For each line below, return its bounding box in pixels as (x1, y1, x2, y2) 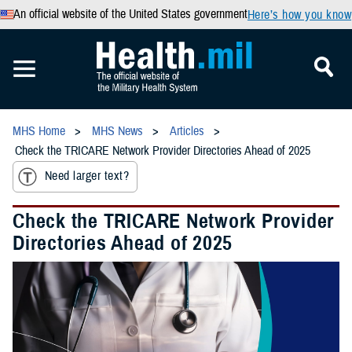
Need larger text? (45, 168, 130, 185)
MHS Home (13, 123, 65, 139)
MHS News (92, 123, 143, 139)
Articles (170, 123, 204, 139)
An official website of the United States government (13, 6, 247, 22)
